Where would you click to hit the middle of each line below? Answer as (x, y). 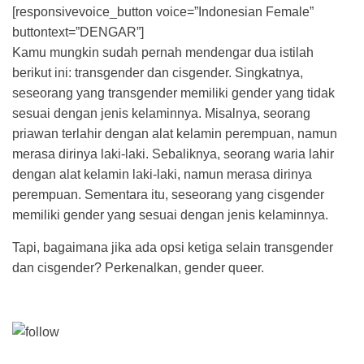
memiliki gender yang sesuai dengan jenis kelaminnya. (170, 215)
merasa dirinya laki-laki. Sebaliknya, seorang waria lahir (173, 154)
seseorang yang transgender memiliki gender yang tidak (173, 93)
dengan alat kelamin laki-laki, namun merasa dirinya (162, 175)
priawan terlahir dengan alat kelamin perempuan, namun (175, 134)
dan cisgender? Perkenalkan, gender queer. (138, 267)
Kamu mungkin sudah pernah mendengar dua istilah (163, 53)
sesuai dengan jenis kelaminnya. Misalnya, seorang (161, 114)
